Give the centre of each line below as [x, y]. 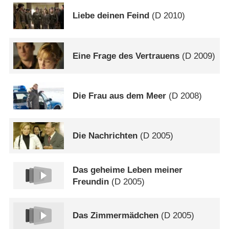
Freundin [91, 181]
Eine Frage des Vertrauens [126, 56]
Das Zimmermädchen [116, 216]
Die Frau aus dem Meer [120, 96]
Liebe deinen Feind [111, 16]
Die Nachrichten [105, 135]
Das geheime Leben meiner [128, 170]
